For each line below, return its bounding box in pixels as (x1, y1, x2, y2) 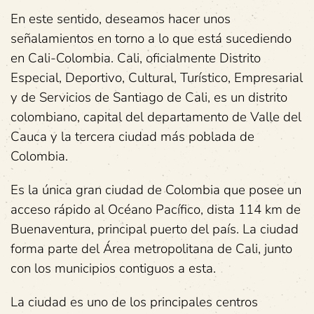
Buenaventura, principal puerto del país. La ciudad (11, 220, 299, 238)
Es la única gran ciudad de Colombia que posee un (11, 181, 301, 199)
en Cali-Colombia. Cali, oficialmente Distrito (11, 49, 261, 67)
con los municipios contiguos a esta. (11, 259, 216, 278)
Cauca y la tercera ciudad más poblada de (11, 128, 254, 146)
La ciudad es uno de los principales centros (11, 293, 258, 311)
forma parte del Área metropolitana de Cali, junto (11, 240, 292, 258)
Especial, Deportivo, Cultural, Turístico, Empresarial (11, 69, 303, 87)
